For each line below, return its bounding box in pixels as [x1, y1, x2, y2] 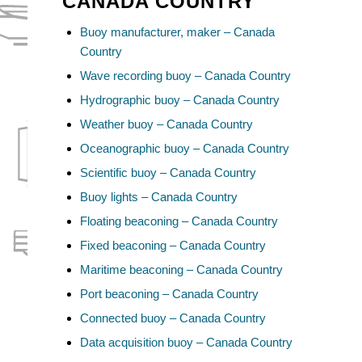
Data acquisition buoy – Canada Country [80, 335, 293, 350]
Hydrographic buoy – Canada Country [80, 93, 280, 107]
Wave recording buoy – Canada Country [80, 69, 292, 83]
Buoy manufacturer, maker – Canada [80, 25, 276, 40]
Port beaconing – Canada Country [80, 287, 259, 301]
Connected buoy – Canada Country [80, 311, 267, 326]
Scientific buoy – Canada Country [80, 166, 257, 180]
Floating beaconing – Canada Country [80, 214, 279, 229]
